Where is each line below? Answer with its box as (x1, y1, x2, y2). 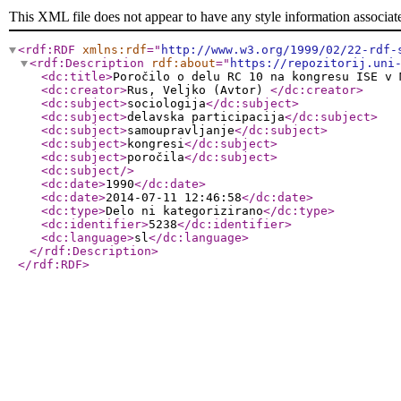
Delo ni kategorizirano (106, 204, 263, 218)
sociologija (127, 97, 206, 110)
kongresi (127, 137, 184, 150)
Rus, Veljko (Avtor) (127, 83, 270, 97)
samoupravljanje (127, 124, 235, 137)
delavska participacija (127, 110, 285, 124)
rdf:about (151, 56, 216, 70)
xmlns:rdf (82, 43, 147, 56)
